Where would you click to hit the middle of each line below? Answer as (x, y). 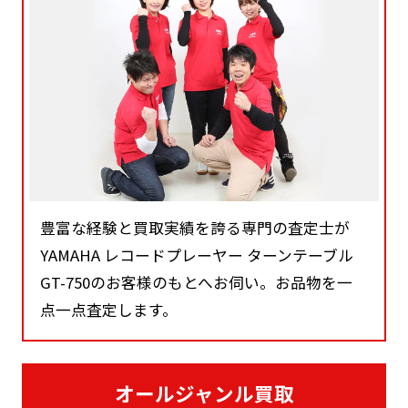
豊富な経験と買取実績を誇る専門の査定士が (195, 227)
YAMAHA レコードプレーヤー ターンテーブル (197, 255)
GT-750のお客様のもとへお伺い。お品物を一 (197, 282)
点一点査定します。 (109, 309)
